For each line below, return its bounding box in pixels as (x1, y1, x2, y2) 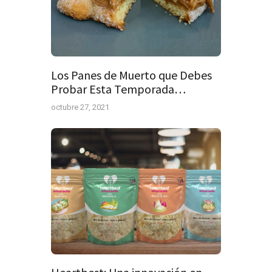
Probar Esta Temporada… (51, 81, 186, 97)
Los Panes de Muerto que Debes (51, 67, 212, 83)
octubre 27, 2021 (51, 102, 109, 112)
